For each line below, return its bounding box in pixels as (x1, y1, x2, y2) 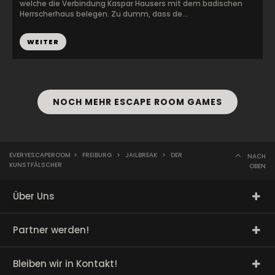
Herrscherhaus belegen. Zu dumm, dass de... (20, 9, 188, 19)
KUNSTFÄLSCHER (9, 160, 62, 169)
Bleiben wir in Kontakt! (13, 257, 117, 270)
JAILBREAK (125, 150, 157, 160)
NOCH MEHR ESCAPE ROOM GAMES (53, 96, 222, 108)
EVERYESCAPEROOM (9, 150, 71, 160)
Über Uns (13, 190, 55, 203)
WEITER (27, 37, 59, 47)
